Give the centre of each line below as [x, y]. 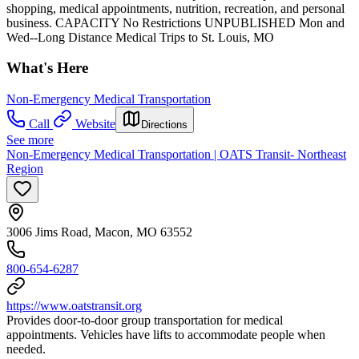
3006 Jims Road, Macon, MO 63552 [99, 232]
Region [25, 169]
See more [30, 140]
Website [95, 124]
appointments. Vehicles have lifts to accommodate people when [166, 335]
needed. [26, 349]
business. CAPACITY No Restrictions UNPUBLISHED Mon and [175, 22]
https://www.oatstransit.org [74, 306]
